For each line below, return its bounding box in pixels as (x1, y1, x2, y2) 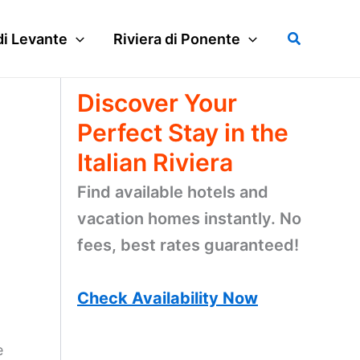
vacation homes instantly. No (77, 209, 301, 228)
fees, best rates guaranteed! (77, 235, 299, 255)
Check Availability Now (77, 288, 258, 308)
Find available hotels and (77, 182, 268, 202)
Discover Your (77, 88, 237, 117)
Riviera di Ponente (113, 30, 240, 47)
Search (286, 27, 334, 45)
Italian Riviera (77, 148, 233, 177)
